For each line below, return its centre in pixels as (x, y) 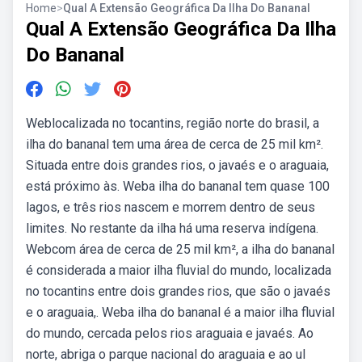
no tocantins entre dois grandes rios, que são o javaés (178, 291)
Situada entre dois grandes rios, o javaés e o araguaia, (177, 165)
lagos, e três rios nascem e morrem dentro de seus (170, 207)
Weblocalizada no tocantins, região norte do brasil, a (173, 123)
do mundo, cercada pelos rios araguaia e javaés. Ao (170, 333)
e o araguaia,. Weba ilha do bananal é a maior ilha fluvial (180, 312)
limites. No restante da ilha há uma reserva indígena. (172, 228)
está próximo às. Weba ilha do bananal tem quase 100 (178, 186)
